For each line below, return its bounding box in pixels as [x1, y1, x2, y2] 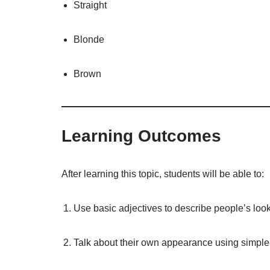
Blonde [74, 34, 104, 45]
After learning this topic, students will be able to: [61, 168, 264, 179]
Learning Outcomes [61, 126, 221, 145]
